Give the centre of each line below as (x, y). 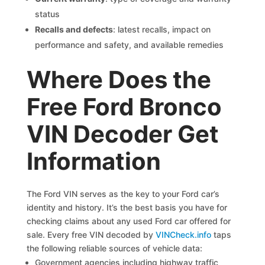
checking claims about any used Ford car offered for (129, 221)
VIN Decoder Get (123, 134)
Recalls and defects (74, 29)
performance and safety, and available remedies (130, 45)
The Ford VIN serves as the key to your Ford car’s (123, 194)
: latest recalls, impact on (162, 29)
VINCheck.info (184, 235)
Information (94, 161)
